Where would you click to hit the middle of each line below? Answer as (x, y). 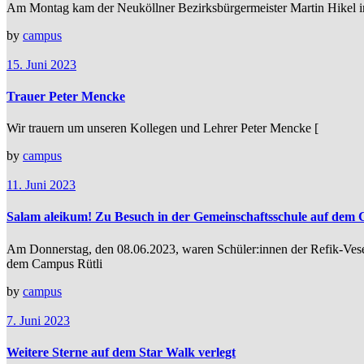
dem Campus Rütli (54, 263)
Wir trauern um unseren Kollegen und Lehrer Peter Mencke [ (162, 128)
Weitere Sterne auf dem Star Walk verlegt (121, 352)
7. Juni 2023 (38, 320)
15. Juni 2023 (41, 64)
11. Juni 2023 (41, 185)
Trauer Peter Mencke (66, 96)
